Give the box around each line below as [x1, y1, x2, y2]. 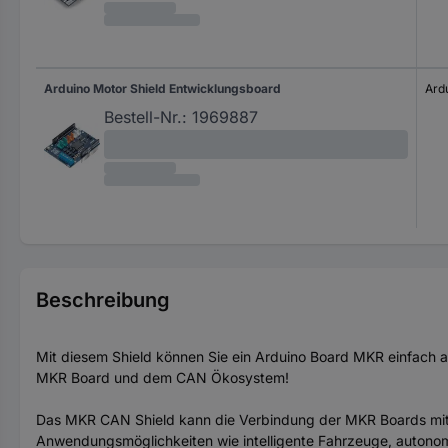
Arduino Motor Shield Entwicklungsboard [44, 81, 281, 96]
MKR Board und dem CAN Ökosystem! [36, 369, 289, 386]
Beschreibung [36, 288, 170, 312]
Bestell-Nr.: [104, 107, 187, 127]
